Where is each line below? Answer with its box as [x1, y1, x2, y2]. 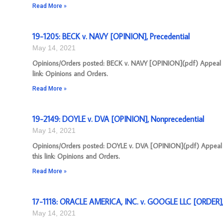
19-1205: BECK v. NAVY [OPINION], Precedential [32, 31, 190, 41]
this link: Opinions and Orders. [32, 152, 120, 161]
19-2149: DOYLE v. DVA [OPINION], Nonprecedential [32, 114, 204, 124]
